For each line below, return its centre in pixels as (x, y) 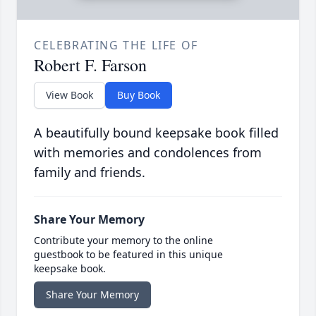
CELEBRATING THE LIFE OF (116, 45)
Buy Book (139, 95)
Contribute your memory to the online (123, 241)
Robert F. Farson (90, 65)
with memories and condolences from (148, 153)
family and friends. (90, 172)
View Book (69, 95)
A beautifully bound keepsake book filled (156, 133)
